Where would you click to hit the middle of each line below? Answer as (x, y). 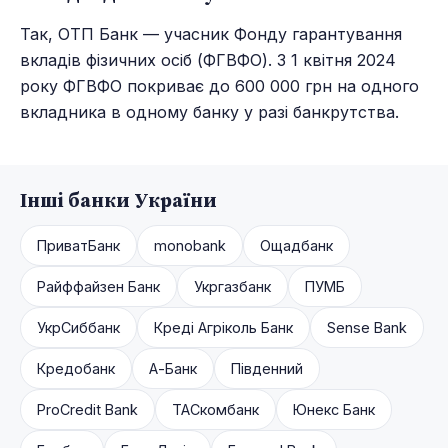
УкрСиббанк (78, 328)
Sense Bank (367, 328)
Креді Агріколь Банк (223, 328)
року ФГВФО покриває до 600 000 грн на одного (219, 86)
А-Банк (173, 369)
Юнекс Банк (334, 410)
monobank (190, 246)
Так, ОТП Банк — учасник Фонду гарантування (211, 34)
